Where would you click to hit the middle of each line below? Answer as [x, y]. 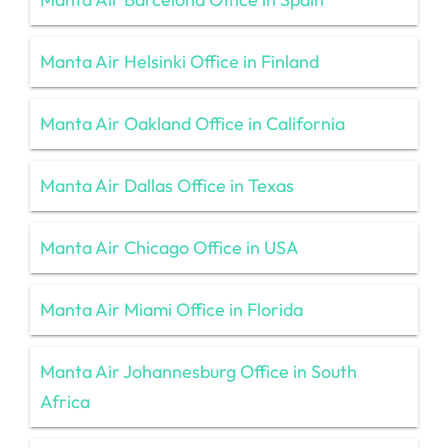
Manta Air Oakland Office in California [192, 123]
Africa [65, 401]
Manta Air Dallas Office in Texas [167, 185]
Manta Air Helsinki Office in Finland [179, 61]
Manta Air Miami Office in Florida [171, 309]
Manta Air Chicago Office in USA [169, 247]
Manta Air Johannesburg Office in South [198, 371]
